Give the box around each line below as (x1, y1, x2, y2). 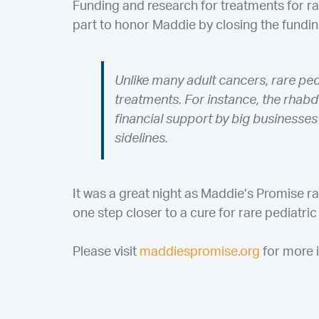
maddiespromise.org (139, 245, 260, 258)
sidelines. (114, 132, 168, 145)
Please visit (72, 245, 140, 258)
